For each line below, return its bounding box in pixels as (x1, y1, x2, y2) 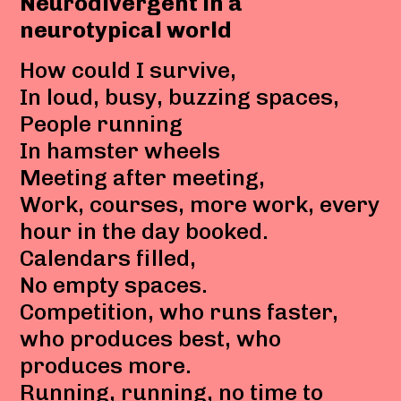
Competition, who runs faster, (20, 297, 339, 325)
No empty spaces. (20, 270, 209, 298)
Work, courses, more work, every (20, 190, 380, 218)
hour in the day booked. (20, 217, 269, 244)
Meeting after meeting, (20, 163, 266, 191)
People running (20, 109, 183, 137)
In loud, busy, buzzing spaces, (20, 82, 340, 110)
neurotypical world (20, 15, 233, 43)
